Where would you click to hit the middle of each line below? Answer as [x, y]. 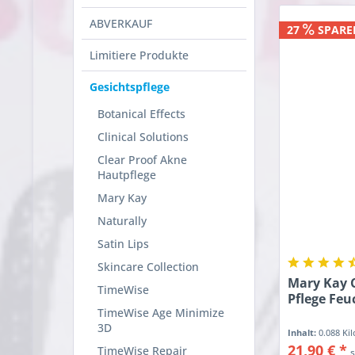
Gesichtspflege [130, 87]
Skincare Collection [148, 267]
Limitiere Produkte [139, 55]
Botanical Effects [141, 114]
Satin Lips [123, 244]
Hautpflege [127, 175]
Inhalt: [303, 332]
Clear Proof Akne [142, 160]
